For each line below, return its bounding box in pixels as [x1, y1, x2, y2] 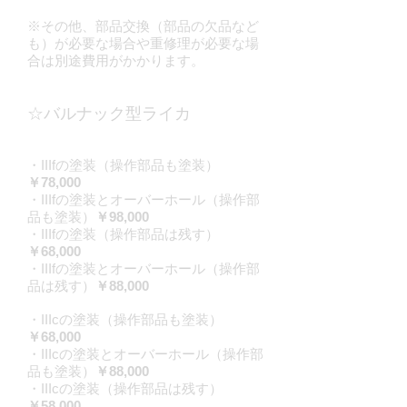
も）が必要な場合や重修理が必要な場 [27, 35, 259, 51]
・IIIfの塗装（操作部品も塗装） [27, 157, 219, 173]
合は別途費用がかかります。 [27, 53, 204, 68]
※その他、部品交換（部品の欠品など [27, 18, 259, 34]
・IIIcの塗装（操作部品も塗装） [27, 312, 223, 327]
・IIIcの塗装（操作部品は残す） [27, 381, 223, 396]
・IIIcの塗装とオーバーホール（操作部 [27, 346, 263, 362]
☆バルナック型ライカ [27, 104, 191, 123]
